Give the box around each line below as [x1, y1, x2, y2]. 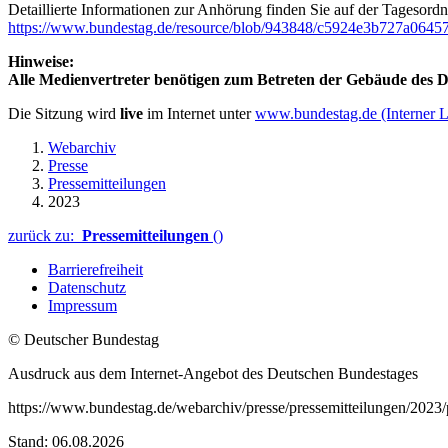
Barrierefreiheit [48, 260, 143, 278]
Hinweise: [8, 52, 74, 70]
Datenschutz [48, 278, 126, 296]
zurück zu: [8, 226, 82, 244]
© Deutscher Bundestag [8, 330, 159, 348]
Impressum [48, 296, 117, 314]
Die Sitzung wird [8, 104, 120, 122]
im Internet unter [143, 104, 255, 122]
